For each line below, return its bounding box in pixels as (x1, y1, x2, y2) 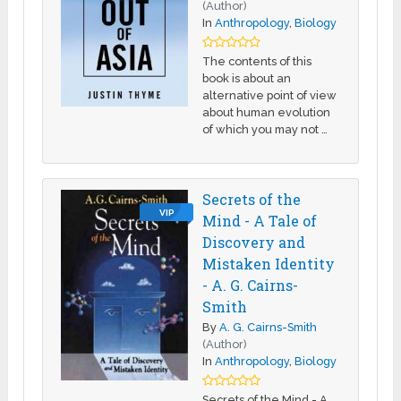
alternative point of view (202, 88, 337, 102)
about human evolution (202, 105, 331, 119)
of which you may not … (202, 122, 328, 136)
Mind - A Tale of (202, 210, 318, 230)
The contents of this (202, 54, 312, 68)
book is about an (202, 71, 292, 85)
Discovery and (202, 232, 306, 252)
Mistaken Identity (202, 253, 336, 273)
